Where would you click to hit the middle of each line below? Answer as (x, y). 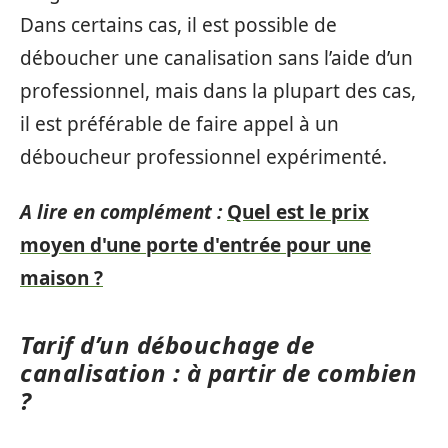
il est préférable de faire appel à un (179, 123)
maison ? (61, 278)
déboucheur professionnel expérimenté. (203, 156)
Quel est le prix (298, 212)
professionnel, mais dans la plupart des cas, (218, 90)
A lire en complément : (121, 212)
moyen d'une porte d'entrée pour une (195, 245)
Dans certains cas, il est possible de (178, 24)
